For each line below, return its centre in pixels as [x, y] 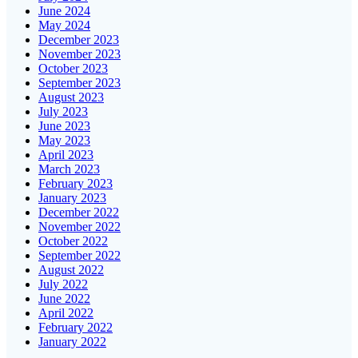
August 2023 [71, 97]
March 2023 [69, 169]
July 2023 [63, 111]
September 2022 [80, 255]
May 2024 [64, 25]
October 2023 [73, 68]
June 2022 [64, 298]
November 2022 [80, 226]
